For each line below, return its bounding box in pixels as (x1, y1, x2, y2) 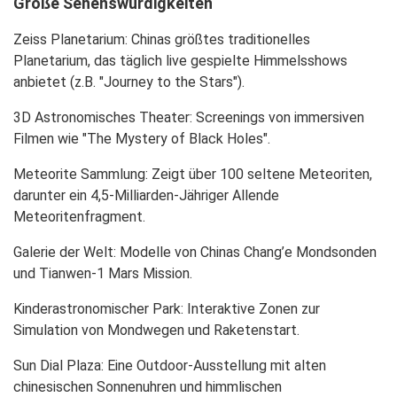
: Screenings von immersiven (190, 109, 364, 126)
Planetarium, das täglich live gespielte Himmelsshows (13, 52, 347, 69)
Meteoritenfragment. (13, 208, 145, 225)
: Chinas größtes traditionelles (125, 31, 310, 48)
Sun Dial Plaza (13, 357, 101, 374)
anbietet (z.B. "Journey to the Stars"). (13, 74, 245, 90)
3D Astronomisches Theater (13, 109, 190, 126)
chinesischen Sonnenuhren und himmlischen (13, 378, 282, 395)
